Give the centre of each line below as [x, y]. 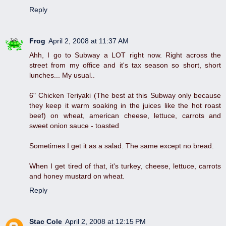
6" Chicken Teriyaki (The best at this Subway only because [125, 96]
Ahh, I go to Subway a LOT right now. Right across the [125, 55]
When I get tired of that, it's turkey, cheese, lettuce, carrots [125, 166]
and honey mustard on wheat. [77, 176]
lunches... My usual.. [62, 75]
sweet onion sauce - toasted [74, 126]
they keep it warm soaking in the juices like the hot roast [125, 106]
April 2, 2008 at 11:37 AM [89, 41]
